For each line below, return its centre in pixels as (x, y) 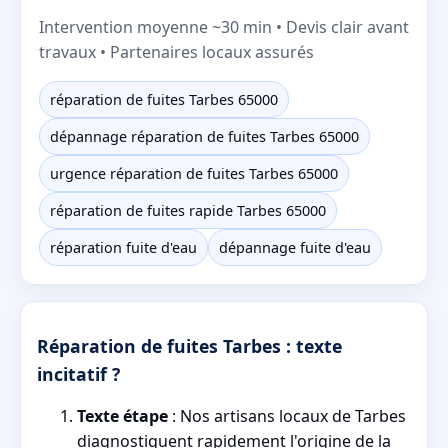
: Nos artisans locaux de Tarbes (287, 416)
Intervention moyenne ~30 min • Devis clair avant (224, 26)
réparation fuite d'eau (123, 247)
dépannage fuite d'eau (295, 247)
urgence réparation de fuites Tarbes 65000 (194, 173)
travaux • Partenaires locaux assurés (176, 51)
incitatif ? (78, 374)
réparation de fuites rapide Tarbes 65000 (188, 210)
